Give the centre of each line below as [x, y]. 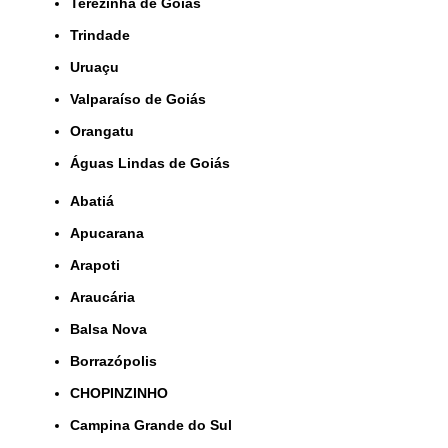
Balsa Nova [113, 329]
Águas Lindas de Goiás [155, 163]
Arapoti [100, 265]
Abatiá [97, 201]
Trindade [104, 35]
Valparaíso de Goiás [142, 99]
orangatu [107, 131]
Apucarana [112, 233]
